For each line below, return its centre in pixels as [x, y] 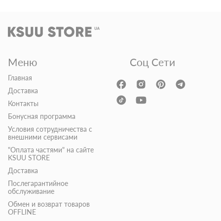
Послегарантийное [38, 184]
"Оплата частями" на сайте [51, 150]
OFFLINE [22, 212]
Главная [20, 78]
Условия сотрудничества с [50, 129]
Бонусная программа [42, 116]
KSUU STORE [29, 158]
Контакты [23, 104]
